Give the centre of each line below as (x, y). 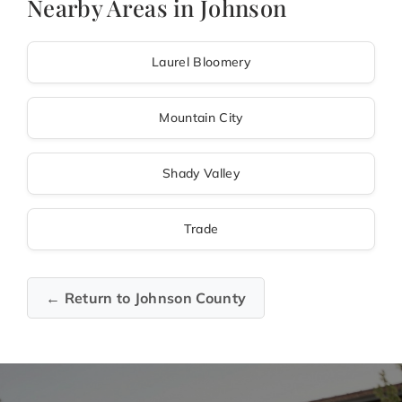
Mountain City (201, 118)
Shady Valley (201, 174)
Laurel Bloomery (201, 62)
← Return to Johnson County (146, 298)
